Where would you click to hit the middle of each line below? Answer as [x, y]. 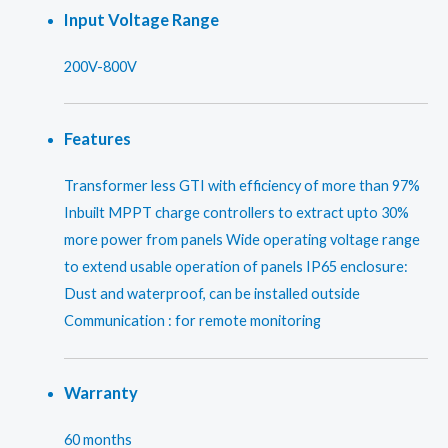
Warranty [100, 393]
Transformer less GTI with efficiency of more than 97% [241, 186]
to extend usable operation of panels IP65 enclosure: [235, 267]
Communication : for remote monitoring [192, 321]
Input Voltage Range [141, 20]
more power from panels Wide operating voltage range [241, 240]
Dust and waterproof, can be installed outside [211, 294]
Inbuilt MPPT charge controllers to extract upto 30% [236, 213]
